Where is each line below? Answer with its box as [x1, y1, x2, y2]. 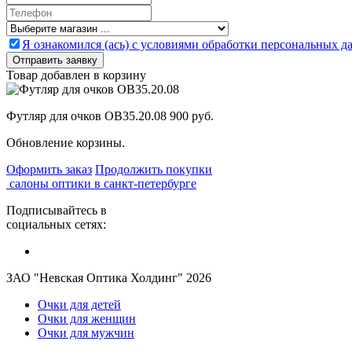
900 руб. [170, 109, 214, 123]
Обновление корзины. [6, 136, 125, 150]
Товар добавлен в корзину [6, 68, 146, 82]
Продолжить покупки [95, 163, 212, 177]
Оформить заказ [6, 163, 92, 177]
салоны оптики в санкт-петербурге [9, 177, 196, 191]
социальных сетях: [6, 218, 106, 232]
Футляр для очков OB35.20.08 [6, 109, 170, 123]
